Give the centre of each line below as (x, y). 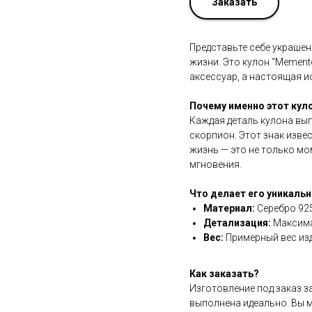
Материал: (229, 208)
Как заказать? (224, 273)
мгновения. (216, 164)
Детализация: (237, 223)
